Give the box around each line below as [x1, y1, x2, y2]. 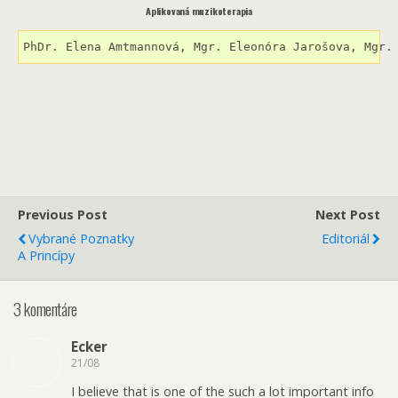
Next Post [315, 205, 380, 223]
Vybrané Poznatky [28, 229, 134, 247]
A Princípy [18, 246, 75, 264]
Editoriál [322, 229, 370, 247]
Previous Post [18, 205, 107, 223]
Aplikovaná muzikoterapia [146, 3, 252, 18]
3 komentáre [13, 297, 77, 322]
